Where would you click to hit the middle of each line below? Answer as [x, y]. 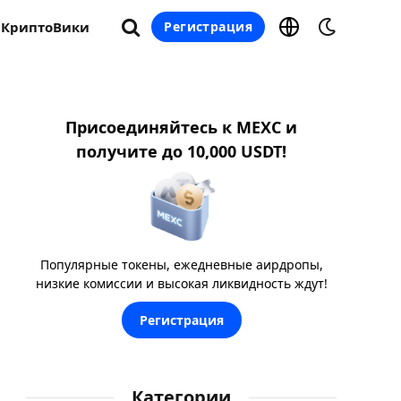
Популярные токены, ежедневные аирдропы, [181, 264]
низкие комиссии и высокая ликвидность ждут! [181, 283]
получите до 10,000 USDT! [181, 151]
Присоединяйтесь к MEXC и [181, 127]
